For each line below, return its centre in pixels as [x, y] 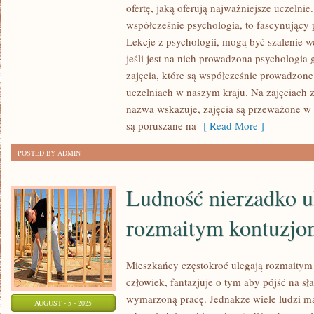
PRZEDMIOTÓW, [116, 183]
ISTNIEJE [104, 130]
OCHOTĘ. [105, 113]
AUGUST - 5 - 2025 [63, 303]
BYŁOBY [104, 235]
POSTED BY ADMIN [49, 153]
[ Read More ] [230, 125]
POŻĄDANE [108, 218]
